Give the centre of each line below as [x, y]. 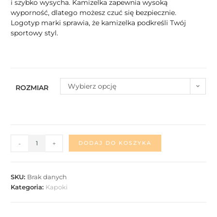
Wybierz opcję [92, 86]
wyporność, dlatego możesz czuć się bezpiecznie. [94, 12]
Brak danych [47, 177]
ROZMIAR [32, 87]
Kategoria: [28, 187]
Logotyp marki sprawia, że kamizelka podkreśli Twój [99, 23]
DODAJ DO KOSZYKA [115, 143]
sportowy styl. [35, 33]
